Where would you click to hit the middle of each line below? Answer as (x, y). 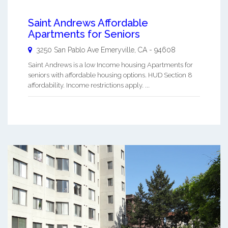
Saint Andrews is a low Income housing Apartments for (110, 65)
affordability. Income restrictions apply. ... (89, 85)
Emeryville (118, 50)
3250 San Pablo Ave (67, 50)
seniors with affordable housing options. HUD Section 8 (110, 75)
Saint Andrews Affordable (88, 23)
